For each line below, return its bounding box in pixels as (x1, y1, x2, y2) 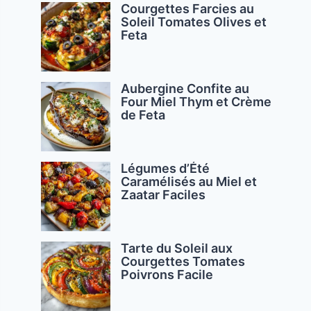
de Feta (121, 107, 166, 122)
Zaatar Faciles (121, 187, 206, 202)
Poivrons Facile (121, 267, 214, 282)
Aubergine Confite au (121, 81, 250, 96)
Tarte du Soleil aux (121, 240, 233, 255)
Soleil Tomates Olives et (121, 14, 267, 29)
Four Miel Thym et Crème (121, 94, 272, 109)
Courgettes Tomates (121, 253, 246, 269)
